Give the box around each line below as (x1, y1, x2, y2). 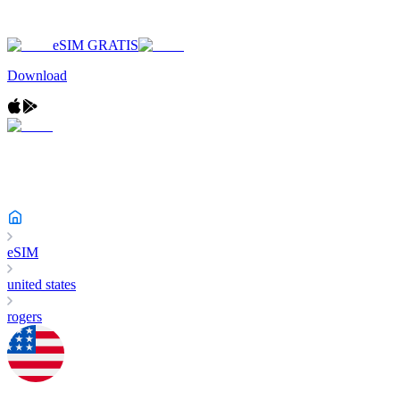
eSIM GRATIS (53, 37, 138, 53)
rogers (7, 309, 42, 324)
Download (7, 68, 67, 83)
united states (7, 277, 76, 292)
